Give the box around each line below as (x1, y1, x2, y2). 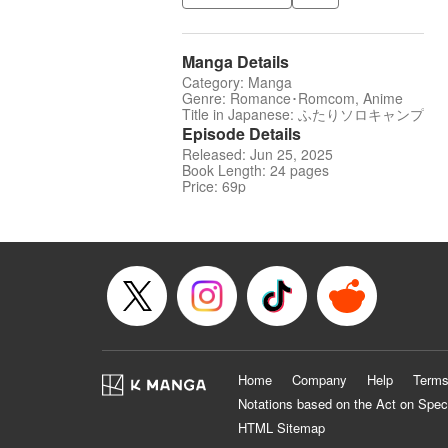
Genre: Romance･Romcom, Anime (182, 88, 403, 109)
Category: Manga (182, 72, 292, 93)
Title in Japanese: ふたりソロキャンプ (182, 104, 424, 125)
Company (292, 370, 347, 390)
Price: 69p (182, 176, 246, 197)
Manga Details (182, 50, 289, 74)
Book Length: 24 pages (182, 160, 329, 181)
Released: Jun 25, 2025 (182, 144, 333, 165)
